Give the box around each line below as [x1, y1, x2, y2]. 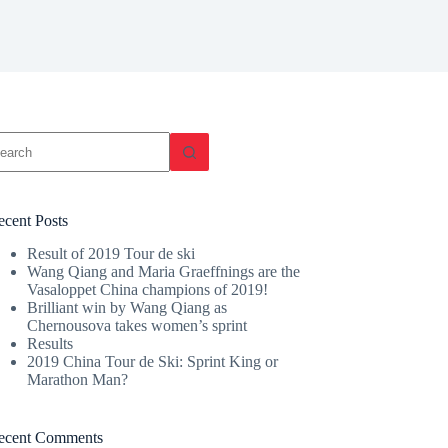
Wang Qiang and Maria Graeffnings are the [27, 262, 301, 280]
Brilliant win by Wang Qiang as [27, 298, 228, 316]
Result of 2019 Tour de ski [27, 244, 196, 262]
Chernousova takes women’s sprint [27, 316, 248, 334]
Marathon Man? [27, 370, 129, 388]
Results [27, 334, 74, 352]
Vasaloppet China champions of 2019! [27, 280, 269, 298]
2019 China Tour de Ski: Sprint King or [27, 352, 279, 370]
